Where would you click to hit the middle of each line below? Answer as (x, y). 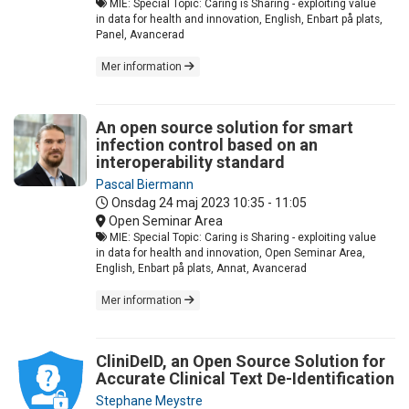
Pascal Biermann (145, 184)
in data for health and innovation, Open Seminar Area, (231, 252)
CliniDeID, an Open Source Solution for (241, 361)
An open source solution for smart (225, 127)
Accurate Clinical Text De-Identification (245, 378)
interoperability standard (190, 162)
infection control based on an (207, 144)
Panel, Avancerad (140, 34)
